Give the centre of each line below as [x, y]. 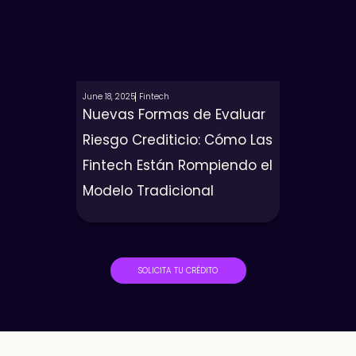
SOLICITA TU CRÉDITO [178, 270]
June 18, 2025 [109, 97]
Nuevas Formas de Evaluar [174, 114]
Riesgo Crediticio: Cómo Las [178, 140]
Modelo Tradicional [148, 191]
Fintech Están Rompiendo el [178, 165]
